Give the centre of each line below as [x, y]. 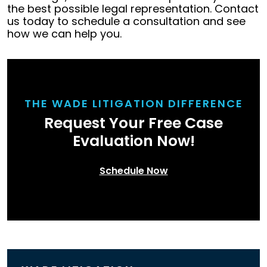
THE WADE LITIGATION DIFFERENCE [133, 103]
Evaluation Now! [133, 141]
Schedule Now [133, 170]
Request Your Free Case [133, 123]
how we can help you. [64, 33]
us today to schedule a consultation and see [126, 21]
